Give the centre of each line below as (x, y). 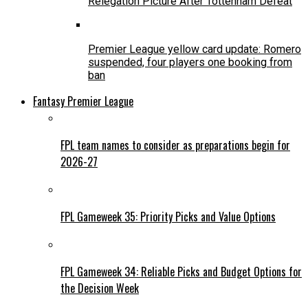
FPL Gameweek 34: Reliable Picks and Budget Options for (181, 271)
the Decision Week (100, 288)
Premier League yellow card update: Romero (195, 49)
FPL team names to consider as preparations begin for (175, 145)
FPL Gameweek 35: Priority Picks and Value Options (168, 216)
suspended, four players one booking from (190, 62)
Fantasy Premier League (83, 101)
